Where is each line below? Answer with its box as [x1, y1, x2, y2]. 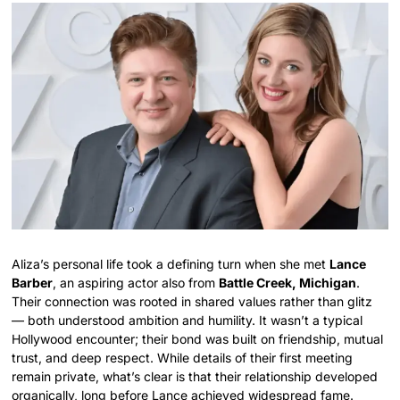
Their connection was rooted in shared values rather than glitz [12, 294, 373, 310]
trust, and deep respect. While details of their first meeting [12, 350, 354, 366]
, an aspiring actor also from [53, 275, 220, 291]
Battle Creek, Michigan [219, 275, 357, 291]
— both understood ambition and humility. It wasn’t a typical [12, 312, 363, 329]
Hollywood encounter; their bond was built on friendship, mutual [12, 331, 384, 347]
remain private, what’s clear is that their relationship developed [12, 369, 379, 385]
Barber [12, 275, 54, 291]
